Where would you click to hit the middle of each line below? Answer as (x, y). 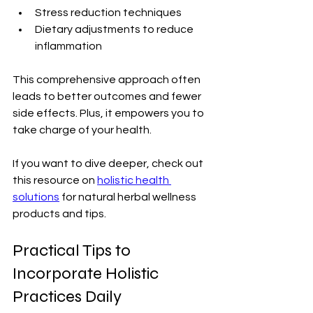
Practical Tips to (73, 250)
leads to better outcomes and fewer (108, 96)
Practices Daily (67, 296)
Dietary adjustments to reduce (115, 29)
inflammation (68, 46)
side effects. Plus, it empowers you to (109, 113)
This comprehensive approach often (108, 79)
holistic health (134, 180)
